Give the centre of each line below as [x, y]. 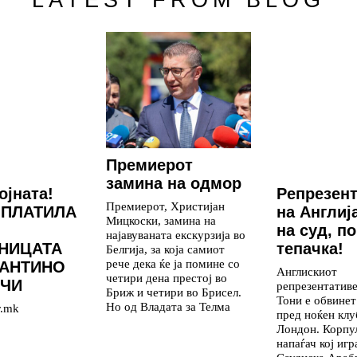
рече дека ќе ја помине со [173, 263]
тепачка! [310, 248]
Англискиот [307, 271]
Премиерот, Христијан [165, 206]
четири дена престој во [167, 277]
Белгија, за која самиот [165, 249]
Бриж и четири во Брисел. [174, 292]
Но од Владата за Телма [168, 306]
